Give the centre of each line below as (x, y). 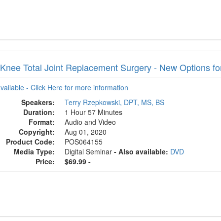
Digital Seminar (90, 151)
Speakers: (38, 102)
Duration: (39, 112)
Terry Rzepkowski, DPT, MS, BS (115, 102)
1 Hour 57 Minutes (94, 112)
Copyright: (37, 132)
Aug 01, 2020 (87, 132)
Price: (45, 161)
